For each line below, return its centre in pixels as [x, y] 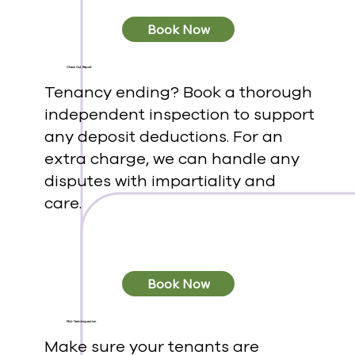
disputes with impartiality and [160, 181]
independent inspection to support [179, 115]
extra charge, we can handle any [172, 159]
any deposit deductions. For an [163, 137]
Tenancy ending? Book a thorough [178, 93]
